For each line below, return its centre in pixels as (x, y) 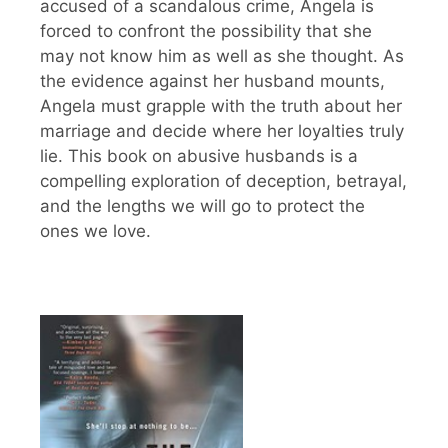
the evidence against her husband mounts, (212, 81)
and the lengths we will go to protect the (202, 206)
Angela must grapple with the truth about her (221, 106)
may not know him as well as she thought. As (222, 56)
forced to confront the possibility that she (206, 31)
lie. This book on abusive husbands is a (199, 156)
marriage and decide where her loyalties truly (222, 131)
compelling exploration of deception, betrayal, (223, 181)
